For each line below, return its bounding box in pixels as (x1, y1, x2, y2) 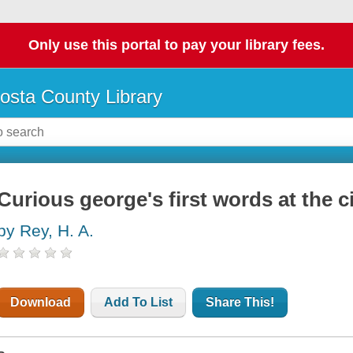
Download (10, 295, 72, 310)
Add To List (104, 295, 173, 310)
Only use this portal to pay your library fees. (28, 37, 325, 54)
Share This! (206, 295, 275, 310)
